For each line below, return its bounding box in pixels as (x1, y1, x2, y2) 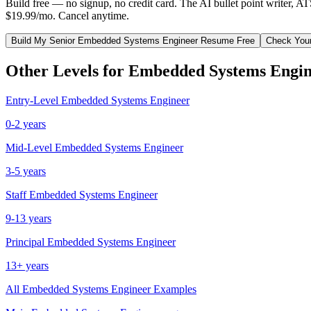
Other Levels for (6, 61, 128, 80)
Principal (6, 235, 44, 248)
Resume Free (198, 35, 255, 46)
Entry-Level (6, 94, 58, 106)
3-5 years (6, 165, 46, 177)
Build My (11, 35, 49, 46)
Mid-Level (6, 141, 52, 153)
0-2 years (6, 117, 46, 130)
